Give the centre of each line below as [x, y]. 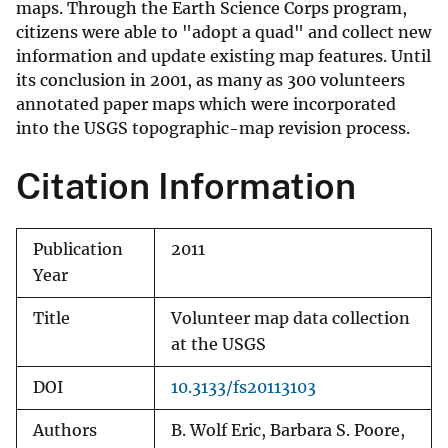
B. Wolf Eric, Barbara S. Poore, [288, 431]
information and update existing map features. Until [223, 56]
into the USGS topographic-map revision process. [213, 128]
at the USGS [218, 345]
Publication [78, 250]
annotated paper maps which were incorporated [206, 104]
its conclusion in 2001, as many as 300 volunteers [210, 80]
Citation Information [186, 186]
